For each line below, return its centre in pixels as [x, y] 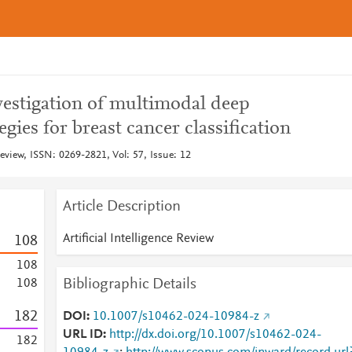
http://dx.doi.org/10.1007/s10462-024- [215, 335]
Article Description [121, 207]
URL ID [82, 335]
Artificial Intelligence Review [138, 239]
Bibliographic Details [129, 284]
